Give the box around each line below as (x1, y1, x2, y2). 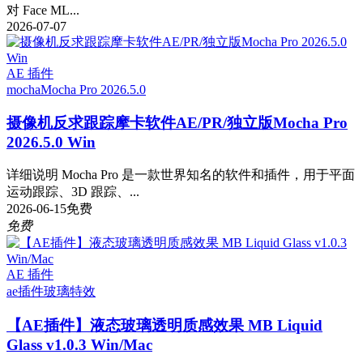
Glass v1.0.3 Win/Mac (6, 336, 152, 354)
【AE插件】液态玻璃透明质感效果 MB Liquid (6, 317, 322, 335)
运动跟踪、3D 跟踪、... (6, 184, 139, 199)
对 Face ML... (6, 3, 79, 18)
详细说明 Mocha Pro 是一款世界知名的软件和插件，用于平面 (6, 167, 355, 181)
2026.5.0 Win (6, 133, 96, 151)
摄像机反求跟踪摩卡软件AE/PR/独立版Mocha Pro (6, 113, 348, 131)
